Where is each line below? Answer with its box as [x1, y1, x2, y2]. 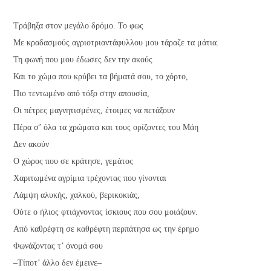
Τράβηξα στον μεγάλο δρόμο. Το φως [13, 21, 144, 31]
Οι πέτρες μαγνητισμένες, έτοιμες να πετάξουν [13, 106, 175, 116]
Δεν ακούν [13, 140, 50, 149]
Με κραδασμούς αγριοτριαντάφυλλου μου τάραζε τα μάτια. [13, 38, 220, 48]
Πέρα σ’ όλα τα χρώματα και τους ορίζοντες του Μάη [13, 123, 199, 132]
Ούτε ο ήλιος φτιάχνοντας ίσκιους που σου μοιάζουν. [13, 207, 198, 217]
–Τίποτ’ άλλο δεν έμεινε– [13, 258, 102, 268]
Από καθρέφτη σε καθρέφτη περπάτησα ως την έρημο [13, 224, 200, 234]
